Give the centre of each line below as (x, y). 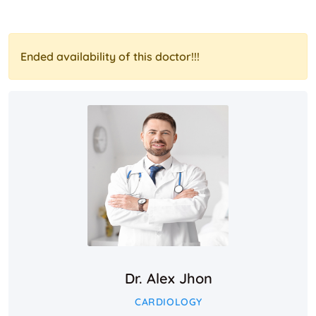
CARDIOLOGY (169, 302)
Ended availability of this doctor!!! (110, 56)
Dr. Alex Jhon (168, 278)
